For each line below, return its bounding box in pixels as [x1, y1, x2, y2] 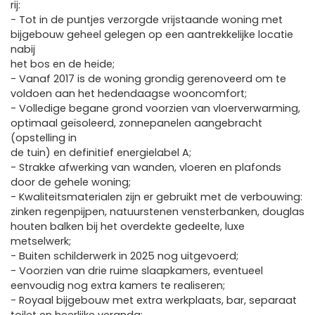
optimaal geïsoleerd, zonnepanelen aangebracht [11, 116, 262, 130]
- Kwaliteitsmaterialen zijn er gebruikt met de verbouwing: [11, 190, 302, 204]
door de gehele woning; [11, 175, 131, 189]
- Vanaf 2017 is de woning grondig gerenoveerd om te [11, 72, 286, 86]
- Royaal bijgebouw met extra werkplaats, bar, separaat [11, 293, 297, 307]
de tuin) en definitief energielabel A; [11, 146, 191, 160]
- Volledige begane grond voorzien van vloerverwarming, [11, 101, 300, 115]
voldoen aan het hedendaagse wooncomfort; [11, 86, 247, 101]
